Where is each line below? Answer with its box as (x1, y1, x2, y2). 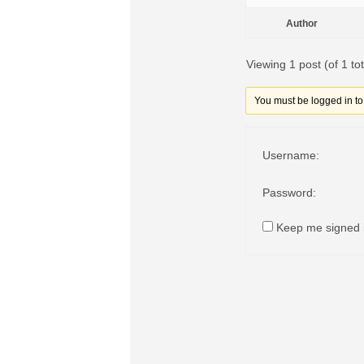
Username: (262, 149, 319, 162)
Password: (262, 186, 316, 199)
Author (285, 18, 318, 29)
